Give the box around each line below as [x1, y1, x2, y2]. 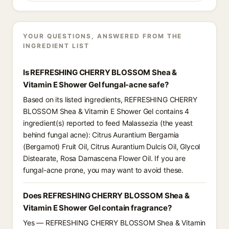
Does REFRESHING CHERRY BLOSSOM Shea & [23, 191, 190, 200]
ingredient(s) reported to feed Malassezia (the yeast [23, 119, 193, 127]
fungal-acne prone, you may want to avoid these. [23, 166, 184, 174]
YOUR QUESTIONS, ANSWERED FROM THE [23, 32, 182, 40]
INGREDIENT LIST [23, 42, 89, 50]
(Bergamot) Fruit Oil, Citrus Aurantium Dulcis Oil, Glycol [23, 142, 200, 151]
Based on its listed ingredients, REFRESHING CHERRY [23, 95, 197, 104]
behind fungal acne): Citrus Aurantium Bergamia [23, 130, 179, 139]
